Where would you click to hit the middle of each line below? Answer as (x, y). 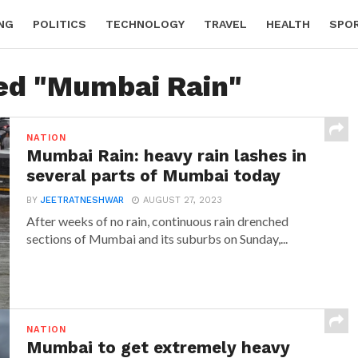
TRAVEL (225, 24)
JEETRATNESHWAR (83, 200)
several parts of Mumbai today (154, 176)
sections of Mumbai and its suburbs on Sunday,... (157, 239)
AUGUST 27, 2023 (183, 200)
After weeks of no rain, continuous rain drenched (158, 221)
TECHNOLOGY (145, 24)
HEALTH (288, 24)
